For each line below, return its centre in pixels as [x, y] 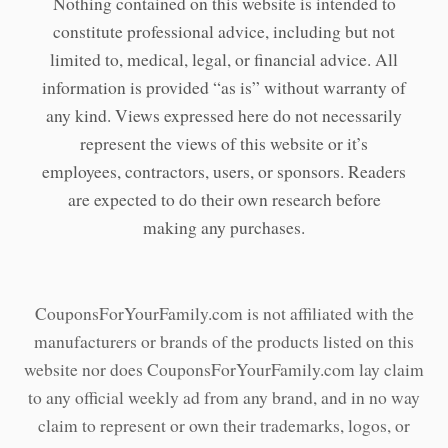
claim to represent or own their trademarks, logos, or [224, 425]
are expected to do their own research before [224, 199]
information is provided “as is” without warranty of [224, 87]
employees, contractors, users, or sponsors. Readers [224, 171]
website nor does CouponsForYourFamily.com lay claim [224, 369]
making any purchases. [224, 227]
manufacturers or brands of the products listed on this [224, 341]
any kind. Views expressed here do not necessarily [224, 115]
